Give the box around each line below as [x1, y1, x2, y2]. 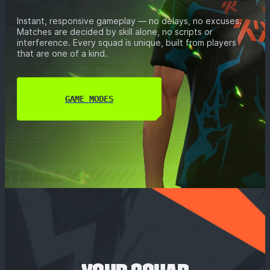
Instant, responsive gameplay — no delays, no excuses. [17, 16, 242, 27]
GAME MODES [65, 93, 113, 105]
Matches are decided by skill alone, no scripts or [17, 27, 213, 37]
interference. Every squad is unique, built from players [17, 37, 236, 48]
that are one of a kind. [17, 48, 107, 59]
